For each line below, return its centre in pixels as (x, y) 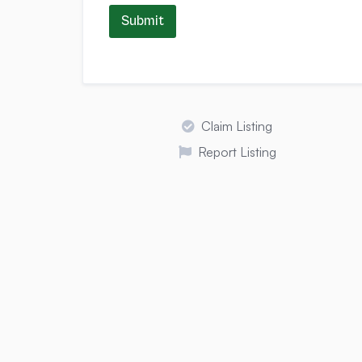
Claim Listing (237, 126)
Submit (143, 21)
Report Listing (237, 152)
